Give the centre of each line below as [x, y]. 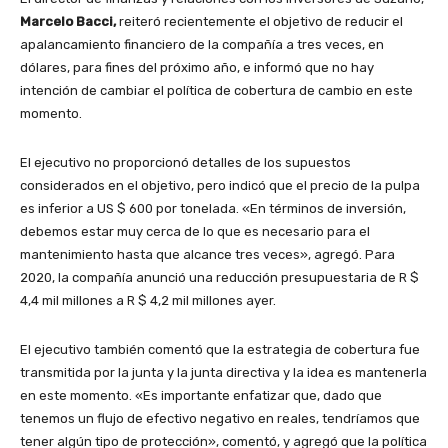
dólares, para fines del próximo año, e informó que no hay [197, 68]
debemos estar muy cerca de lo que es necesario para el [195, 232]
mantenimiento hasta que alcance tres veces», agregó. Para [207, 255]
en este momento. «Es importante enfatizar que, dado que [201, 396]
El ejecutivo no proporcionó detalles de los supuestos [185, 163]
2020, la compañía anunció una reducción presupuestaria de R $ [219, 278]
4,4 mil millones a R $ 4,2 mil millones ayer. [148, 301]
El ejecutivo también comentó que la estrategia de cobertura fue [220, 350]
